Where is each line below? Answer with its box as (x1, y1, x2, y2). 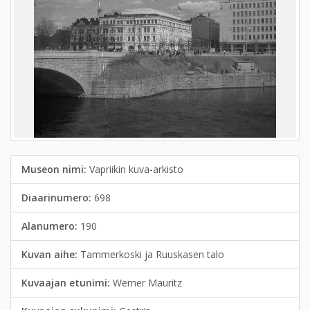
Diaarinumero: (21, 191, 94, 204)
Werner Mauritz (113, 276, 182, 289)
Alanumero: (21, 219, 80, 232)
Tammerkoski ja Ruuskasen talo (80, 248, 224, 261)
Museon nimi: (21, 163, 89, 176)
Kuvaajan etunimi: (21, 276, 113, 289)
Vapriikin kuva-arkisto (89, 163, 183, 176)
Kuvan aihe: (21, 248, 80, 261)
